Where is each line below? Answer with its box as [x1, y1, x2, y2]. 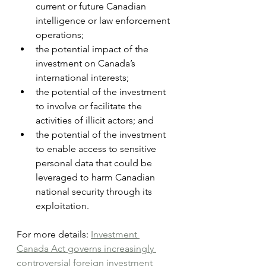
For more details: [17, 228, 91, 240]
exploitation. [36, 199, 89, 211]
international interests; [36, 71, 129, 83]
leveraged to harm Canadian [36, 171, 157, 183]
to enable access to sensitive [36, 142, 159, 154]
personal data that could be [36, 157, 154, 169]
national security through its [36, 185, 154, 197]
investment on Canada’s [36, 57, 138, 69]
